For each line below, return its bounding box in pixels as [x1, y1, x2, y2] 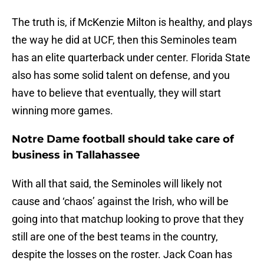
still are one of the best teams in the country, [12, 230, 218, 243]
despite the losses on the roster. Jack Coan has [12, 248, 232, 261]
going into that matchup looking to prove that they [12, 213, 244, 226]
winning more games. [12, 104, 113, 117]
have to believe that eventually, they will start [12, 87, 221, 100]
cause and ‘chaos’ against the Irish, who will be [12, 195, 229, 208]
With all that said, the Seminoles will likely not [12, 177, 222, 190]
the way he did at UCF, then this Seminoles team [12, 34, 237, 47]
